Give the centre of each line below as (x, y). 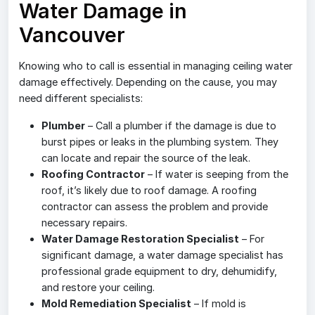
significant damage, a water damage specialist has (162, 255)
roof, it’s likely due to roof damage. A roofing (149, 191)
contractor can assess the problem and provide (155, 207)
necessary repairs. (84, 223)
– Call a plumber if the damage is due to (181, 126)
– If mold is (219, 304)
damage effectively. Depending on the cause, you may (148, 82)
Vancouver (72, 35)
